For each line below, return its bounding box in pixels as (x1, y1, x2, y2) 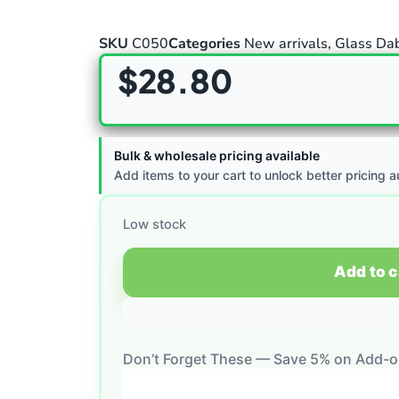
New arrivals (244, 34, 328, 53)
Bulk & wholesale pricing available (114, 148, 320, 164)
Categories (168, 34, 240, 53)
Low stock (123, 216, 186, 233)
